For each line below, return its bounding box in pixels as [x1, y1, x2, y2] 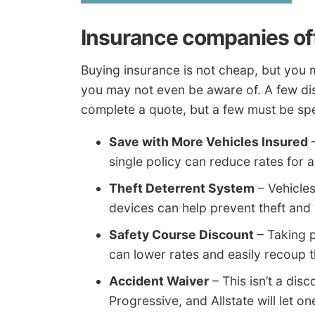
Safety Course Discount [109, 226, 254, 242]
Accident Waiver [109, 273, 209, 288]
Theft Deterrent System [109, 180, 255, 195]
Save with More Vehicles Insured [109, 134, 308, 149]
